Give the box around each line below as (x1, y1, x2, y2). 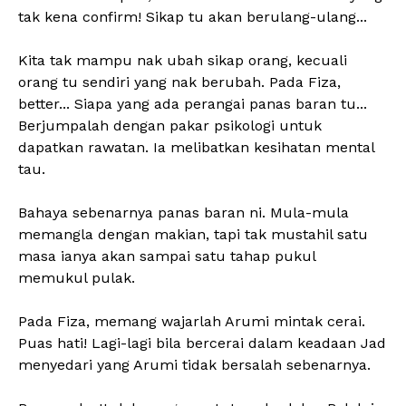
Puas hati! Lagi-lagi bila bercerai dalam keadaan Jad (18, 334, 386, 352)
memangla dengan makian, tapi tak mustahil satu (18, 226, 368, 243)
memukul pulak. (18, 269, 140, 286)
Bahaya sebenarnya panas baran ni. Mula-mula (18, 204, 349, 221)
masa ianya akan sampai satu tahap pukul (18, 247, 315, 265)
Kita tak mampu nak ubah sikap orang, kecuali (18, 52, 347, 69)
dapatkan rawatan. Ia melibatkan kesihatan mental (18, 139, 374, 156)
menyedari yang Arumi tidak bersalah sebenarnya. (18, 356, 375, 373)
